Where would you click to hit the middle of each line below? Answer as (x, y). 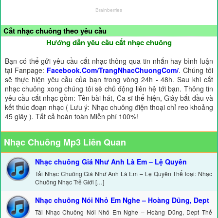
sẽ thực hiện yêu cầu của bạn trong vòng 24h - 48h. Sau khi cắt (109, 80)
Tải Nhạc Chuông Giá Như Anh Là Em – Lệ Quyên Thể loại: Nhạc (124, 174)
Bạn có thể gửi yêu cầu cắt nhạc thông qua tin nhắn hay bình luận (109, 61)
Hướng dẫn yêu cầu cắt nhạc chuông (109, 43)
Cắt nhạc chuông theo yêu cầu (55, 31)
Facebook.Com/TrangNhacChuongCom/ (113, 70)
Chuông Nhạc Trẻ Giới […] (70, 182)
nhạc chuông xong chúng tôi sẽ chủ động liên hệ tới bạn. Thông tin (109, 89)
